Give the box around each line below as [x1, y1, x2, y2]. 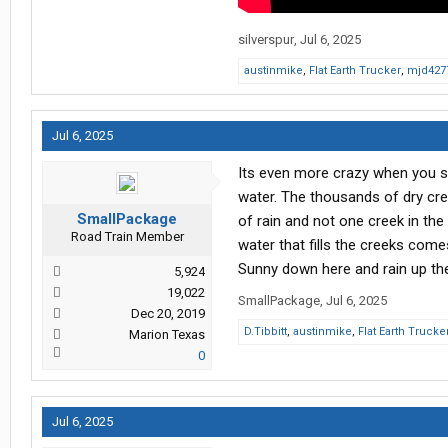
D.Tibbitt [244, 325, 287, 339]
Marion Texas [129, 327, 205, 343]
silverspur [238, 32, 294, 48]
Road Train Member [70, 229, 184, 245]
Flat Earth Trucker [309, 64, 401, 78]
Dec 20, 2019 [131, 306, 205, 322]
